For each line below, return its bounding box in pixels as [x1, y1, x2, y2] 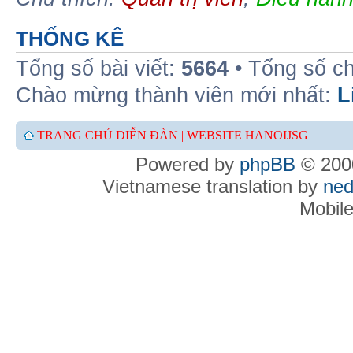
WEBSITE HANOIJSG [187, 128, 308, 142]
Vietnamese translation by [102, 176, 323, 197]
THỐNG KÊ [16, 27, 124, 50]
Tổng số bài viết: [16, 56, 181, 80]
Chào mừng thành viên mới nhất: [16, 83, 337, 107]
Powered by [136, 154, 240, 175]
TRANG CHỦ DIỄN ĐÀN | [37, 128, 187, 142]
